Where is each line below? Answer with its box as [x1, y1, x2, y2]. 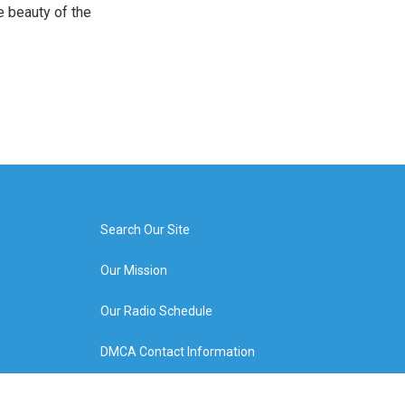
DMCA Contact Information [99, 344, 255, 359]
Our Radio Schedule [99, 304, 212, 318]
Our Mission [99, 263, 167, 278]
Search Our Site [99, 222, 190, 237]
